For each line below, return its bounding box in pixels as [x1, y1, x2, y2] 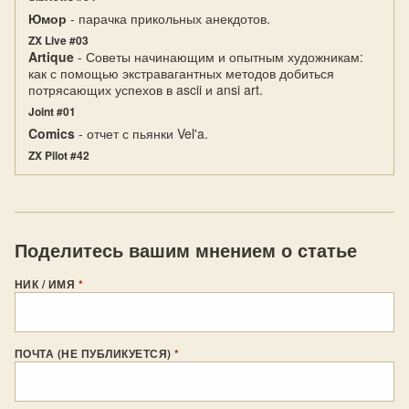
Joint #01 [28, 103, 76, 120]
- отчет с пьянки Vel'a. [75, 124, 208, 142]
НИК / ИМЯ [15, 276, 79, 292]
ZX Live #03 [28, 32, 89, 48]
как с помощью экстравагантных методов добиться [28, 64, 334, 82]
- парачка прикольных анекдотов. [67, 9, 270, 27]
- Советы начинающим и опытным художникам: [74, 47, 363, 66]
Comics [28, 124, 75, 142]
